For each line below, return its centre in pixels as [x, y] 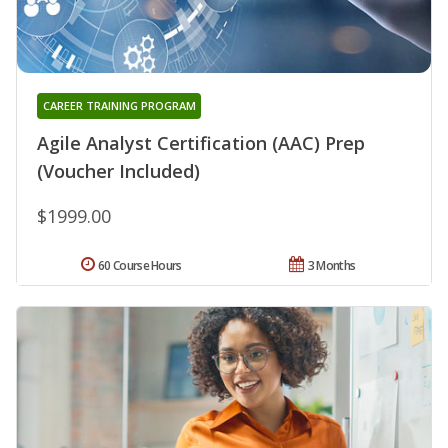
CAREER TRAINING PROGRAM [119, 105]
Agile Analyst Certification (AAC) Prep [201, 142]
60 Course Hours [140, 265]
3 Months [331, 265]
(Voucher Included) [118, 170]
